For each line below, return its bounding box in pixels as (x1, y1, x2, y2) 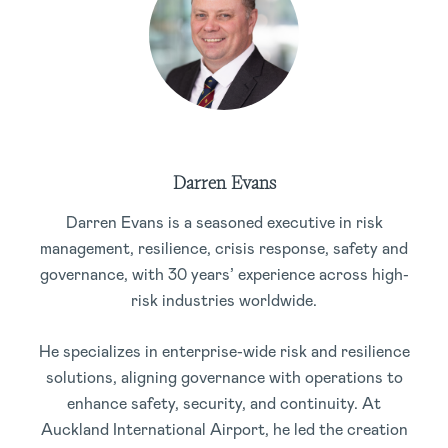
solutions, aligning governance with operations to (45, 367, 403, 388)
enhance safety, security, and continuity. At (67, 393, 381, 414)
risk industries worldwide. (131, 290, 317, 311)
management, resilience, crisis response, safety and (40, 238, 408, 259)
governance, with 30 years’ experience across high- (39, 264, 409, 285)
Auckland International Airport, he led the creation (40, 419, 408, 440)
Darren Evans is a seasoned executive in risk (65, 212, 383, 233)
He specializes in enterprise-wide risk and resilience (38, 341, 410, 362)
